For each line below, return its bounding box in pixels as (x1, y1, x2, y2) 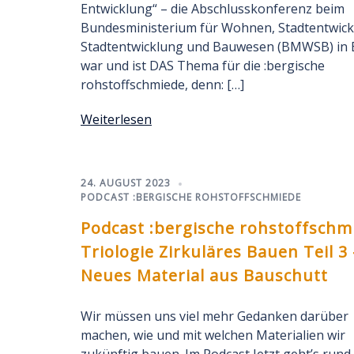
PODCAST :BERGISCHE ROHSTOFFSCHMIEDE (81, 190, 301, 204)
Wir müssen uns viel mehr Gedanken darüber (81, 307, 348, 325)
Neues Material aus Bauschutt (81, 265, 328, 286)
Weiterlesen (81, 111, 152, 128)
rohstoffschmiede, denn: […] (81, 76, 244, 93)
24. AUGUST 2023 (81, 176, 171, 190)
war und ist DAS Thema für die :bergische (81, 57, 325, 74)
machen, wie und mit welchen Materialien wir (81, 326, 345, 344)
